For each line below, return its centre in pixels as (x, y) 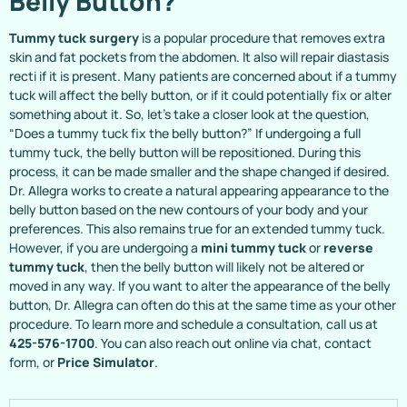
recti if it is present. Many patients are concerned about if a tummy (203, 76)
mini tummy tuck (253, 248)
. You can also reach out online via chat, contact (233, 343)
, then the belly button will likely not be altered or (224, 267)
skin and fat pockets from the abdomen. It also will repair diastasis (199, 57)
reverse (348, 248)
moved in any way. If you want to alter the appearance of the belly (200, 286)
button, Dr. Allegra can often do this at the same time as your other (203, 305)
